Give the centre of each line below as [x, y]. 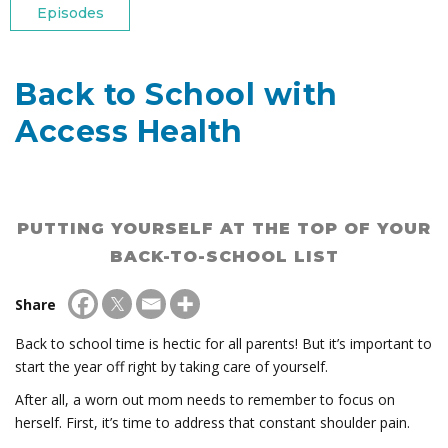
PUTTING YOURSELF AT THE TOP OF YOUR [224, 229]
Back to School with [176, 95]
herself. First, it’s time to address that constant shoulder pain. [212, 423]
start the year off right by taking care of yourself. [171, 367]
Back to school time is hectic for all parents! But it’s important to [223, 344]
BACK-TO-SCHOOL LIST [224, 257]
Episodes [70, 13]
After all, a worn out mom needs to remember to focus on [205, 400]
